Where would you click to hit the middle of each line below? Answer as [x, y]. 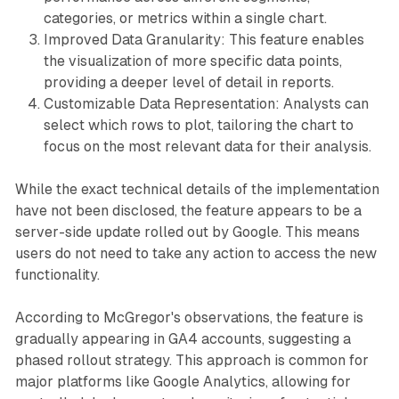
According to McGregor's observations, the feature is [189, 317]
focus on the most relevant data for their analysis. [207, 146]
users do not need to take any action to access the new [195, 253]
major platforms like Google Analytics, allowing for [183, 381]
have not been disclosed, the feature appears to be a [188, 210]
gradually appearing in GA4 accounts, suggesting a [183, 338]
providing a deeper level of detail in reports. [188, 82]
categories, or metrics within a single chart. [185, 18]
